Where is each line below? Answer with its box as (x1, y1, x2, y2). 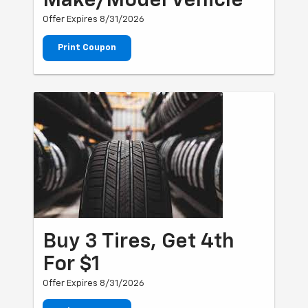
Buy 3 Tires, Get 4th (43, 232, 235, 253)
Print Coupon (58, 43, 117, 52)
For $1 (43, 254, 101, 276)
